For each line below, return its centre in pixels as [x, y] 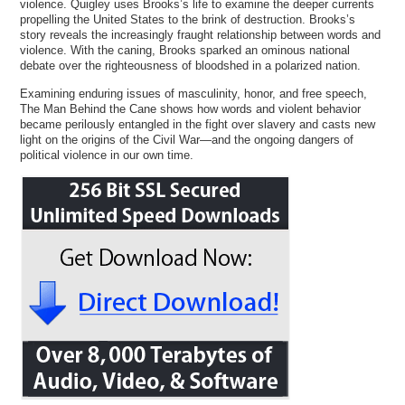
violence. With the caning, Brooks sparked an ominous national [185, 51]
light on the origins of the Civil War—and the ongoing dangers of [187, 139]
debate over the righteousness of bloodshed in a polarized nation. [191, 66]
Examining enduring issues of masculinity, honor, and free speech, [194, 93]
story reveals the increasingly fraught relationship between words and [201, 35]
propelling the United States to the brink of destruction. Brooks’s [188, 20]
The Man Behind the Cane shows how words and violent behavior [191, 108]
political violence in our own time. [107, 155]
